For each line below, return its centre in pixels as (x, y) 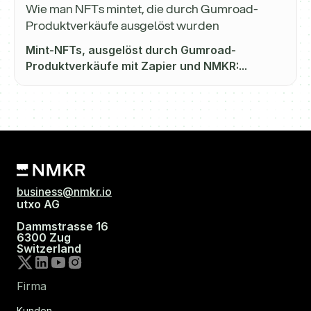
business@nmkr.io (64, 192)
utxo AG (38, 204)
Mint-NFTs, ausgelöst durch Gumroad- (131, 50)
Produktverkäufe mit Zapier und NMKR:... (136, 66)
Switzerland (49, 249)
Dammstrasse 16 (62, 227)
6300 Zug (44, 238)
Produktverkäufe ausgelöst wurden (123, 25)
